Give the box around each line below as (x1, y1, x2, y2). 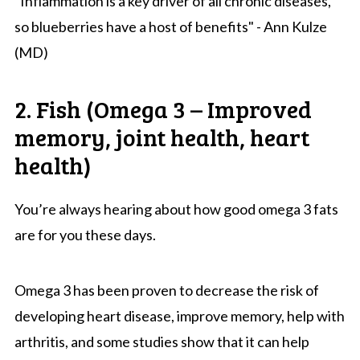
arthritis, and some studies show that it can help (14, 332, 309, 350)
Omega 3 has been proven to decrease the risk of (14, 280, 319, 299)
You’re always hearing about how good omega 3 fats (14, 199, 338, 218)
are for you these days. (14, 225, 156, 243)
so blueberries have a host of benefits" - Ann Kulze (14, 17, 327, 35)
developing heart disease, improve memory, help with (14, 306, 345, 325)
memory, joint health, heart (14, 120, 309, 153)
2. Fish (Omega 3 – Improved (14, 92, 312, 125)
